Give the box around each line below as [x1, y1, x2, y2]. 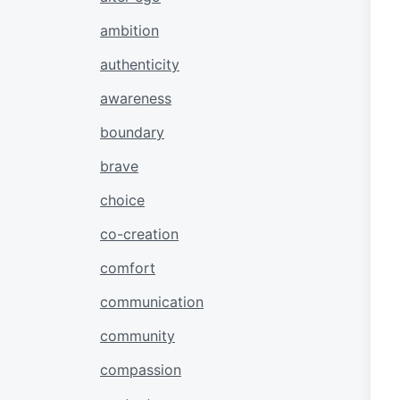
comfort [100, 258, 155, 277]
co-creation [100, 224, 179, 243]
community [100, 326, 175, 345]
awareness [100, 88, 171, 107]
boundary [100, 122, 164, 141]
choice [100, 190, 145, 209]
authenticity [100, 54, 179, 73]
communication [100, 292, 204, 311]
